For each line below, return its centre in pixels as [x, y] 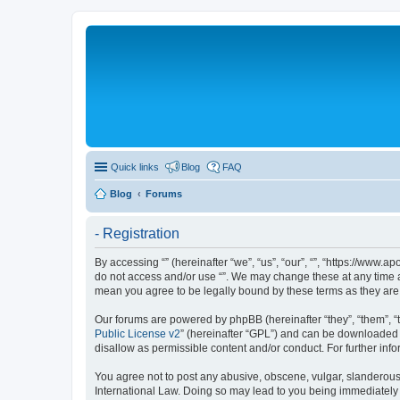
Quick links [135, 167]
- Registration [137, 233]
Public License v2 [137, 333]
